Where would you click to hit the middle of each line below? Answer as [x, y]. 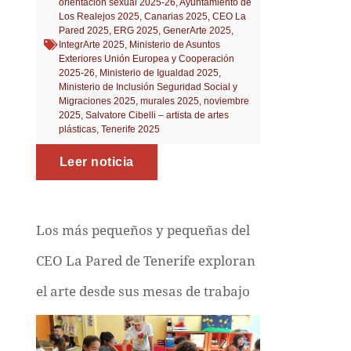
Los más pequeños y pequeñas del [143, 230]
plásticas [77, 129]
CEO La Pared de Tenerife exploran [145, 261]
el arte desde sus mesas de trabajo [143, 291]
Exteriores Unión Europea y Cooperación [146, 58]
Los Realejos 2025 [99, 16]
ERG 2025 [136, 30]
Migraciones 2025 [97, 101]
